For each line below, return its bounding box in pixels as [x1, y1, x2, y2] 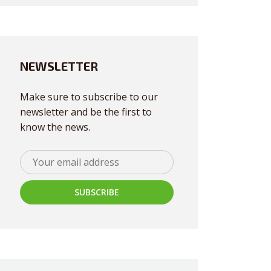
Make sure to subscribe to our [20, 90, 158, 103]
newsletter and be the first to [20, 105, 152, 119]
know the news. [20, 120, 90, 134]
